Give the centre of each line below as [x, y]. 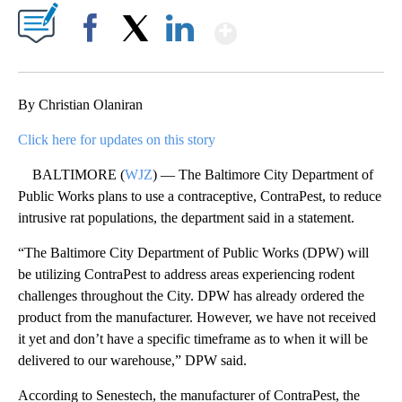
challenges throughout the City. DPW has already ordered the [191, 296]
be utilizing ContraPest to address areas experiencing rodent [186, 275]
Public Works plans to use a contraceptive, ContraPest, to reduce [200, 197]
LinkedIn [180, 59]
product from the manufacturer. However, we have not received [197, 318]
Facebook [94, 59]
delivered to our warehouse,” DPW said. [132, 361]
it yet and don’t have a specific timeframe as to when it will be [193, 339]
